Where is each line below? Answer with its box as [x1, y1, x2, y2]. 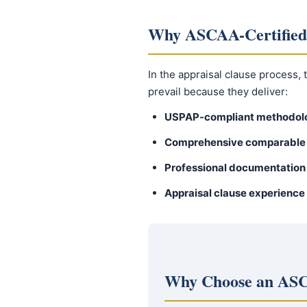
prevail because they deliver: [148, 85, 288, 98]
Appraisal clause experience [164, 186, 305, 199]
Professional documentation [164, 161, 306, 174]
